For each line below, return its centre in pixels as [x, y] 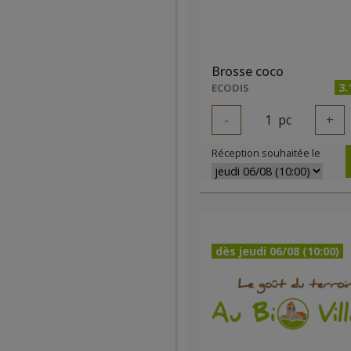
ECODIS [230, 88]
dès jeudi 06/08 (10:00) [277, 251]
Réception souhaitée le [266, 153]
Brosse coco [248, 71]
